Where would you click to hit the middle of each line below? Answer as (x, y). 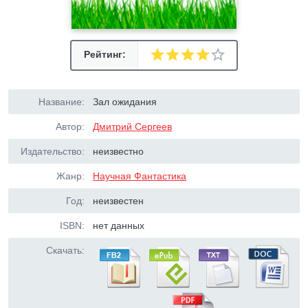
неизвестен (119, 201)
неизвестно (119, 151)
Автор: (70, 126)
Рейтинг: (104, 54)
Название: (62, 102)
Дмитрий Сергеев (133, 126)
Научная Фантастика (140, 176)
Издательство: (53, 151)
